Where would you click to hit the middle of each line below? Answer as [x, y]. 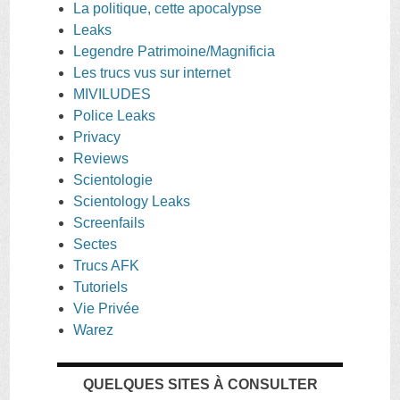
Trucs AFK [106, 265]
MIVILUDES [112, 94]
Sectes [95, 244]
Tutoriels [100, 287]
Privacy [97, 137]
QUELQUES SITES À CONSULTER [200, 384]
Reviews [101, 158]
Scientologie [113, 179]
